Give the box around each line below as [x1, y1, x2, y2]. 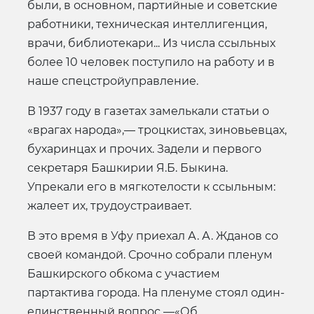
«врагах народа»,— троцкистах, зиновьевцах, [27, 123, 287, 137]
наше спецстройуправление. [27, 74, 198, 88]
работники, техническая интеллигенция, [27, 17, 267, 31]
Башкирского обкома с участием [27, 266, 220, 280]
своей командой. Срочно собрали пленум [27, 247, 273, 261]
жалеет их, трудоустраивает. [27, 198, 191, 212]
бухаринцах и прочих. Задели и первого [27, 142, 261, 156]
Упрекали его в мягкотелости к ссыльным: [27, 179, 275, 193]
